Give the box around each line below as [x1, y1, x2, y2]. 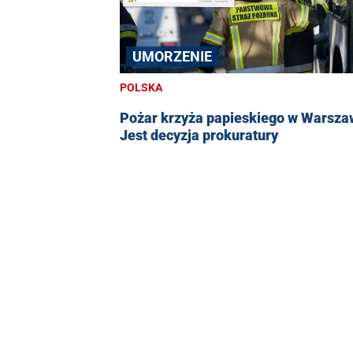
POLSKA [120, 81, 162, 95]
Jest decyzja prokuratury [120, 127, 278, 144]
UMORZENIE [132, 48, 212, 65]
